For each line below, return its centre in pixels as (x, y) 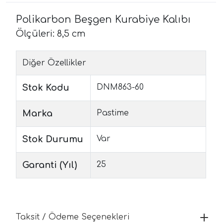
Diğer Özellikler (54, 63)
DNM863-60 (120, 87)
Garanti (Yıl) (50, 165)
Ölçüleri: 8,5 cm (52, 33)
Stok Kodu (46, 87)
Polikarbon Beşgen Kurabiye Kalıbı (103, 19)
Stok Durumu (53, 139)
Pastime (113, 113)
